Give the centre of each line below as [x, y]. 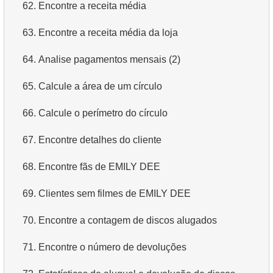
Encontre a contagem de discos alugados [128, 220]
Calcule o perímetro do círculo [103, 113]
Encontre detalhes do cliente [100, 140]
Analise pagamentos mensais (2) [109, 59]
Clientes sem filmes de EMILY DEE [115, 193]
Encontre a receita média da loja [108, 32]
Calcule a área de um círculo [100, 86]
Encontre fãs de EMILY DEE [99, 166]
